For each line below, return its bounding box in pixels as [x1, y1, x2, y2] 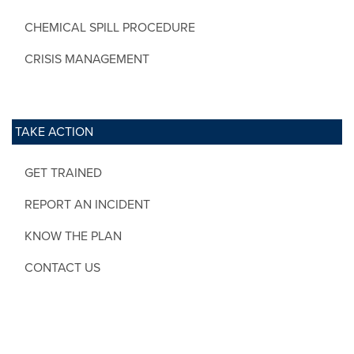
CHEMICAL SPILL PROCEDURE [24, 19, 195, 36]
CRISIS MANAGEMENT [24, 51, 149, 67]
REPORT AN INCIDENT [24, 196, 150, 213]
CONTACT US [24, 259, 100, 276]
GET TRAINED [24, 164, 102, 181]
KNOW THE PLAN [24, 228, 122, 244]
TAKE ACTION [15, 123, 93, 140]
